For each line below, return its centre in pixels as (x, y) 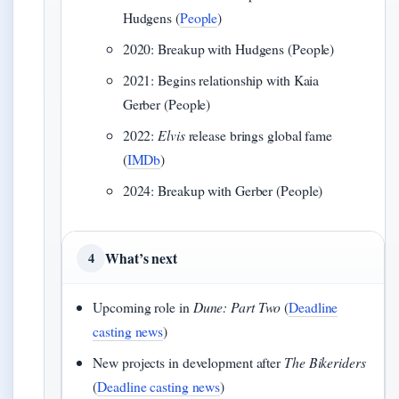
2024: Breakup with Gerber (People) (223, 190)
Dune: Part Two (237, 306)
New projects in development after (188, 362)
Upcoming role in (143, 306)
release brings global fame (258, 134)
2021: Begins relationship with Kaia (221, 79)
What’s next (141, 257)
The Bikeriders (325, 362)
